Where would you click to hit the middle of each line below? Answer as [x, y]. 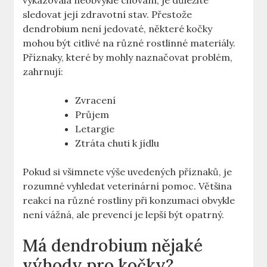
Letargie [95, 129]
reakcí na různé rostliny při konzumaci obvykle [129, 201]
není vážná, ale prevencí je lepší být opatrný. [124, 215]
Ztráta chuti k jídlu [117, 143]
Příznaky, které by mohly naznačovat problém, [128, 58]
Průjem [92, 115]
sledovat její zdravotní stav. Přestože [108, 15]
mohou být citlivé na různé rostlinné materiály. [129, 43]
